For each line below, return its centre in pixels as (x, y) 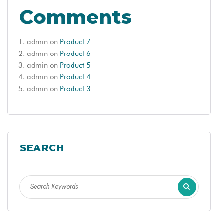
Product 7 (75, 42)
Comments (76, 17)
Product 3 (75, 88)
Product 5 (75, 65)
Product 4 (75, 77)
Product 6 (75, 53)
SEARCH (42, 148)
